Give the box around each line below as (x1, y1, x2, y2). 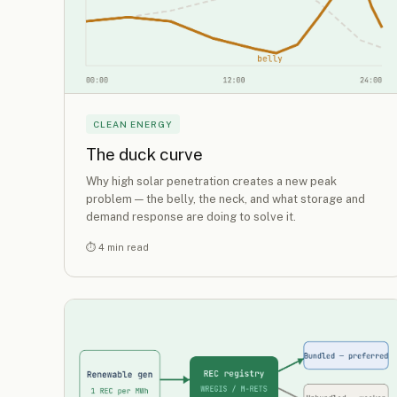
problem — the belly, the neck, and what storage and (86, 192, 365, 206)
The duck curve (86, 144, 203, 164)
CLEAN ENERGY (93, 118, 173, 129)
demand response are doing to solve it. (86, 210, 296, 224)
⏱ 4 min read (86, 242, 149, 253)
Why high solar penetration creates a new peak (86, 175, 337, 189)
